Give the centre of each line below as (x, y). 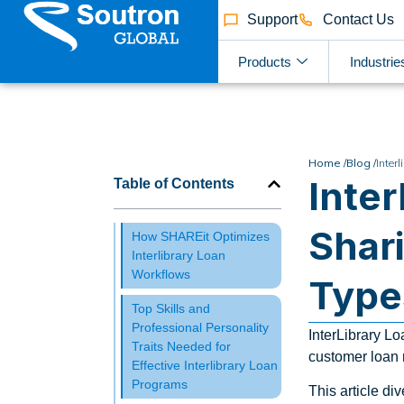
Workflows (161, 274)
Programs (160, 384)
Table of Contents (174, 184)
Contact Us (358, 19)
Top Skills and (171, 308)
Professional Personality (200, 327)
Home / (328, 163)
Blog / (362, 163)
